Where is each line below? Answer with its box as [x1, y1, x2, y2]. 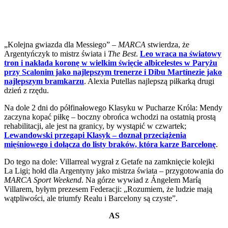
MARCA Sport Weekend [4, 175, 81, 184]
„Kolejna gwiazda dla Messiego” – [4, 40, 118, 49]
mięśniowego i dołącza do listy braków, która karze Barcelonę [4, 139, 216, 149]
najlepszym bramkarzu [4, 76, 84, 85]
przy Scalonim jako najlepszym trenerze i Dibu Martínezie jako [4, 67, 222, 76]
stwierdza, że [148, 40, 189, 49]
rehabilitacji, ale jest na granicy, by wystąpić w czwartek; [4, 121, 186, 130]
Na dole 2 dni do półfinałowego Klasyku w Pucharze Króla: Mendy [4, 103, 222, 112]
